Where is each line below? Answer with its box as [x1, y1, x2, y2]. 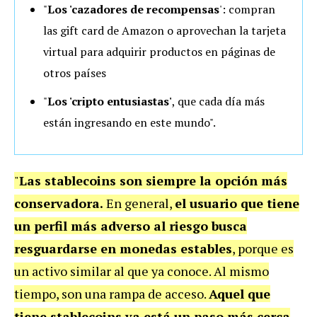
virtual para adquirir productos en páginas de [43, 43, 275, 59]
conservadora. [14, 194, 103, 212]
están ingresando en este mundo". [43, 114, 216, 130]
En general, [103, 194, 175, 212]
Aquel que [209, 284, 270, 302]
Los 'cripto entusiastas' [47, 93, 172, 109]
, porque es [232, 239, 294, 257]
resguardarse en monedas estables [14, 239, 232, 257]
